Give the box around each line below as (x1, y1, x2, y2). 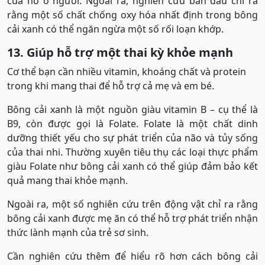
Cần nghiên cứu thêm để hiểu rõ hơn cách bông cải (7, 250, 258, 263)
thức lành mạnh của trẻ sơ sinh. (7, 226, 148, 239)
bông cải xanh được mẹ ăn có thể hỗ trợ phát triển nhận (7, 212, 258, 225)
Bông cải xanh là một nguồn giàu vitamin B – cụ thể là (7, 103, 258, 116)
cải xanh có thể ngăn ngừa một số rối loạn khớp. (7, 22, 224, 35)
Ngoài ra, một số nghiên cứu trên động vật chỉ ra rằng (7, 198, 258, 211)
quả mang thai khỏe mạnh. (7, 174, 128, 187)
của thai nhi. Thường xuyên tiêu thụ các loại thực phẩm (7, 146, 258, 159)
